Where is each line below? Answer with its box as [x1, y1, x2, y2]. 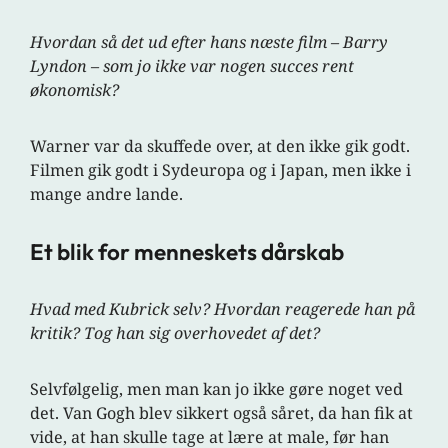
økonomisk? [30, 79, 120, 102]
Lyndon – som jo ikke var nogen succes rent [30, 55, 355, 78]
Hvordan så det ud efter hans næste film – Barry [30, 31, 389, 54]
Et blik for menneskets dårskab [30, 237, 345, 267]
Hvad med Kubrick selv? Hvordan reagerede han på [30, 298, 416, 321]
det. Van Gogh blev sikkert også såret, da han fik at [30, 402, 414, 425]
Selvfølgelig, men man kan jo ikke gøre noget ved [30, 378, 404, 401]
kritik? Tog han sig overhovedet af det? [30, 322, 321, 345]
